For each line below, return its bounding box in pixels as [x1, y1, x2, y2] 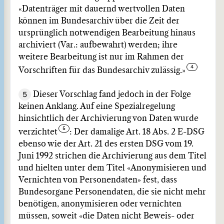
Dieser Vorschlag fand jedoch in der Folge [31, 90, 191, 98]
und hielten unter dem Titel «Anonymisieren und [18, 164, 206, 172]
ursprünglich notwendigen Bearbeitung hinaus [18, 29, 195, 37]
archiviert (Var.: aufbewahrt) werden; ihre [18, 41, 177, 49]
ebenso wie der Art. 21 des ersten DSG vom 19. [18, 140, 193, 148]
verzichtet [18, 128, 57, 136]
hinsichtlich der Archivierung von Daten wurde [18, 114, 198, 122]
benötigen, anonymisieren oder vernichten [18, 200, 181, 208]
